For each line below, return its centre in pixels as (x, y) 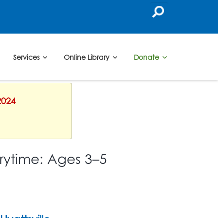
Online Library (87, 57)
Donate (147, 57)
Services (27, 57)
